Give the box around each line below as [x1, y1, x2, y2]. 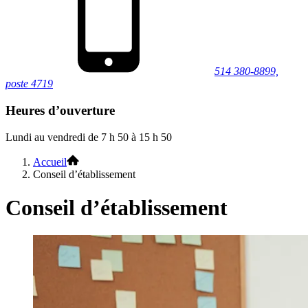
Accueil [33, 155, 67, 168]
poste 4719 [5, 78, 53, 90]
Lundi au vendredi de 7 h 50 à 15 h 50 [5, 131, 172, 143]
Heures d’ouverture [5, 102, 115, 118]
